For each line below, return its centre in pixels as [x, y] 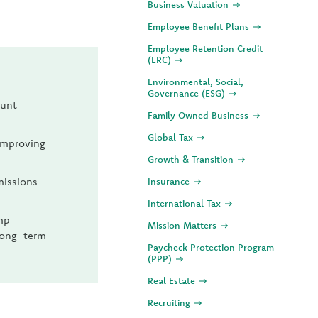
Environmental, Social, [196, 82]
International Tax [186, 203]
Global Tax [172, 137]
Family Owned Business [199, 115]
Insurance [170, 181]
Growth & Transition [192, 159]
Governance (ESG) [188, 93]
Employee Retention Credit [205, 48]
